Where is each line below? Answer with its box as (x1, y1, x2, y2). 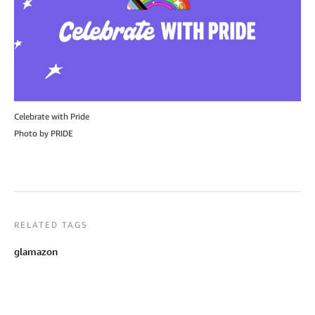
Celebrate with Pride (14, 111, 89, 122)
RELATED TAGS (14, 219, 88, 231)
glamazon (14, 245, 58, 258)
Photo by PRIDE (14, 128, 73, 139)
